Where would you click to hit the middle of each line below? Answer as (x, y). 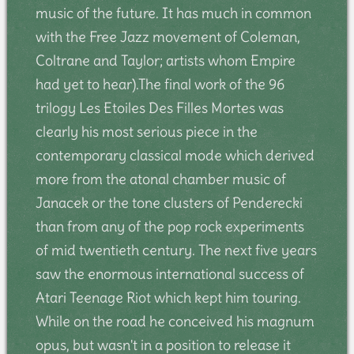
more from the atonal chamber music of (160, 179)
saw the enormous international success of (169, 273)
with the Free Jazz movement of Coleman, (168, 36)
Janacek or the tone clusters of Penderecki (169, 202)
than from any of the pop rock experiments (169, 226)
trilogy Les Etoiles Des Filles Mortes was (159, 107)
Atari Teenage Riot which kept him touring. (168, 297)
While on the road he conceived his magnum (175, 321)
